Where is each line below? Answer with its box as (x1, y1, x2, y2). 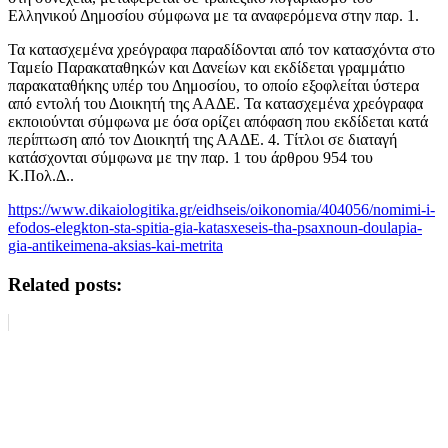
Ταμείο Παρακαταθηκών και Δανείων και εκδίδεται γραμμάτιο (8, 58, 405, 76)
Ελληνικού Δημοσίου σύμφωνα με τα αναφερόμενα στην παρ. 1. (8, 6, 419, 24)
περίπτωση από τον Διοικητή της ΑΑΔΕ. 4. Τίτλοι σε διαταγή (8, 130, 397, 148)
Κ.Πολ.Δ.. (8, 166, 74, 184)
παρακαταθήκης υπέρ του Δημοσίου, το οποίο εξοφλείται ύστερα (8, 76, 419, 94)
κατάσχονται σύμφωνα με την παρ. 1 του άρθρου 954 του (8, 148, 373, 166)
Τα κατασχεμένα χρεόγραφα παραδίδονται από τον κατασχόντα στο (8, 40, 435, 58)
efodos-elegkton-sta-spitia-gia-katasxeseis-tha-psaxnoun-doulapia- (8, 218, 422, 236)
